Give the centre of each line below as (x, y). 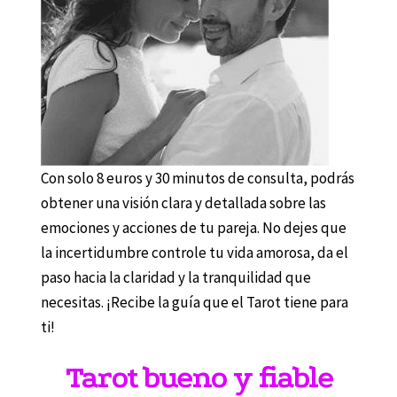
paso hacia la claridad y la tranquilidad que (175, 277)
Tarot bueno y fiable (198, 377)
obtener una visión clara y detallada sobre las (183, 202)
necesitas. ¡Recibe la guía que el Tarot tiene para (194, 302)
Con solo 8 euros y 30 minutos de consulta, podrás (197, 178)
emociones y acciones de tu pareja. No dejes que (193, 227)
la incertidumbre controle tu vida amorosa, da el (194, 252)
